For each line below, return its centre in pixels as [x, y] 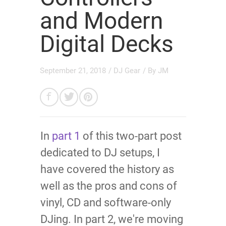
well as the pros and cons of [109, 186]
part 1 [66, 136]
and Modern [101, 21]
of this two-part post [131, 136]
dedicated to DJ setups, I [100, 153]
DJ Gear [127, 71]
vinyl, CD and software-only [106, 203]
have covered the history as [107, 169]
